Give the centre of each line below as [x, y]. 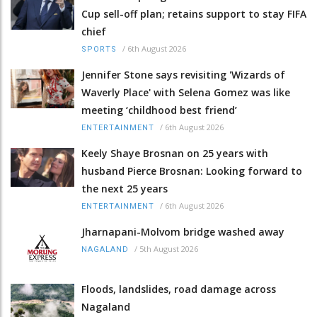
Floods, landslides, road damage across [179, 289]
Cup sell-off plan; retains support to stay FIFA [194, 13]
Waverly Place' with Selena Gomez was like [186, 92]
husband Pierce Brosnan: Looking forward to [192, 171]
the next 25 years [125, 188]
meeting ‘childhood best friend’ [159, 110]
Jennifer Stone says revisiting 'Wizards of [183, 74]
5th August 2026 [169, 248]
